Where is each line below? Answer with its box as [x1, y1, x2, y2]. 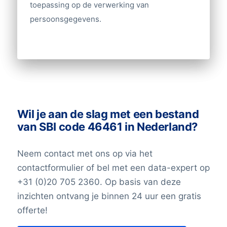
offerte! [17, 205, 48, 215]
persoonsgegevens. [29, 14, 101, 24]
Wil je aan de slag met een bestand [17, 107, 199, 121]
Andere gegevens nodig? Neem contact [17, 14, 179, 25]
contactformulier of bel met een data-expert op [17, 162, 210, 173]
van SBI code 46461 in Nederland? [17, 120, 198, 134]
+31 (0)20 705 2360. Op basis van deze [17, 176, 181, 187]
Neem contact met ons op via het [17, 148, 153, 159]
